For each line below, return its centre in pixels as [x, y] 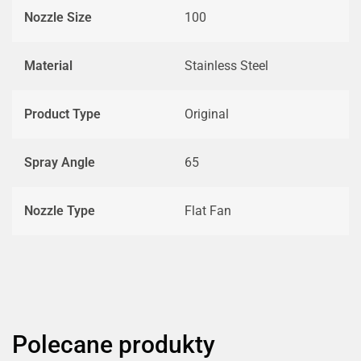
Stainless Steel [226, 66]
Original [207, 114]
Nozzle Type [60, 211]
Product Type [62, 114]
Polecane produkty [114, 344]
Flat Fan [208, 211]
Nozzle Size [58, 17]
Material [48, 66]
